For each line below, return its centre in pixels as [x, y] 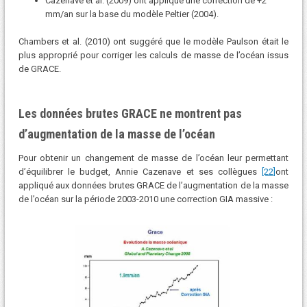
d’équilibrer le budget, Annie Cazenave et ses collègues [140, 171]
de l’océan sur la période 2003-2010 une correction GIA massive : [145, 199]
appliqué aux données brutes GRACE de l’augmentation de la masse [153, 185]
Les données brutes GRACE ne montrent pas [130, 113]
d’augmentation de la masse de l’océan [116, 134]
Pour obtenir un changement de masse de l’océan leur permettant [153, 158]
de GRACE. [39, 69]
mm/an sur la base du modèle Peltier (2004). [132, 14]
